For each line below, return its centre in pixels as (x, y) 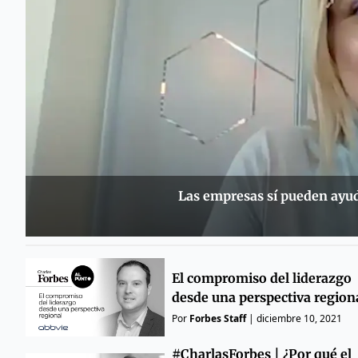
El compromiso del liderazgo (261, 278)
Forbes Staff (217, 318)
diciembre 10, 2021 (299, 318)
